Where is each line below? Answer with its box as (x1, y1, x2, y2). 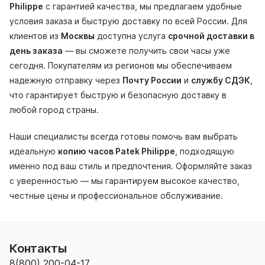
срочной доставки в (168, 31, 254, 41)
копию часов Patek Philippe (58, 146, 175, 157)
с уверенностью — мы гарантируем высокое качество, (9, 176, 240, 186)
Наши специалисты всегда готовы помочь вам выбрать (9, 131, 238, 142)
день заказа (9, 46, 63, 56)
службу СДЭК (191, 75, 250, 86)
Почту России (122, 75, 182, 86)
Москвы (61, 31, 95, 41)
